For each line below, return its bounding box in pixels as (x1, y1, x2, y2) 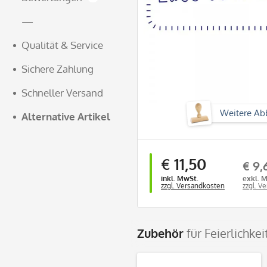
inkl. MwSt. (161, 174, 198, 183)
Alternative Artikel (21, 110, 110, 123)
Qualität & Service (21, 39, 103, 51)
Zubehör (137, 225, 187, 241)
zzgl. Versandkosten (161, 181, 225, 190)
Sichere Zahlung (21, 63, 94, 75)
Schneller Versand (21, 86, 103, 99)
